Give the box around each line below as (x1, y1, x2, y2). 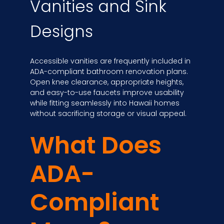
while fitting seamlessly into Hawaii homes (30, 97, 179, 108)
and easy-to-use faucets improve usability (30, 87, 184, 97)
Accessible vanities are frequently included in (30, 55, 190, 66)
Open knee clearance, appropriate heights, (30, 76, 183, 87)
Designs (30, 19, 93, 42)
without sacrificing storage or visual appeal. (30, 108, 186, 118)
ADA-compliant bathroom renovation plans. (30, 66, 188, 76)
